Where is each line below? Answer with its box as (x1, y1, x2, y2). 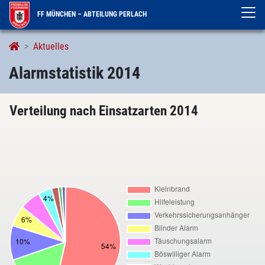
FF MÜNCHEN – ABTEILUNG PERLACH (35, 9, 147, 18)
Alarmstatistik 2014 (9, 63, 140, 83)
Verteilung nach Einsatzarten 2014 (9, 103, 198, 119)
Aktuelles (33, 41, 69, 52)
